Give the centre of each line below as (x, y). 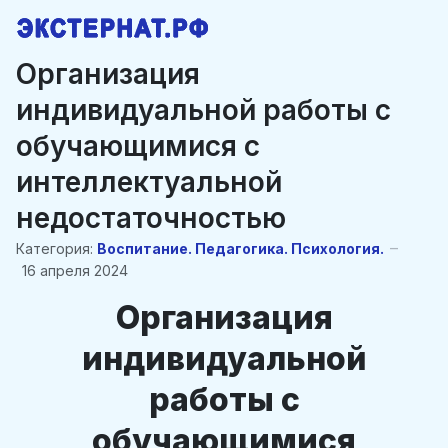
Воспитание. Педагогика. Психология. (240, 248)
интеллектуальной (149, 182)
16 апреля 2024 (75, 270)
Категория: (54, 248)
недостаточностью (151, 218)
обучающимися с (138, 146)
